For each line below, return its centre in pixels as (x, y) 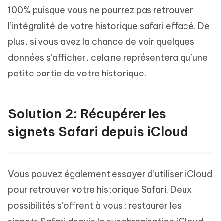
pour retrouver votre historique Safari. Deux (100, 189)
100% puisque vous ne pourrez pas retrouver (101, 10)
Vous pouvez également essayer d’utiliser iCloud (110, 174)
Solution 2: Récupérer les (87, 113)
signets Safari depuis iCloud (98, 131)
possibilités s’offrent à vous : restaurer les (95, 205)
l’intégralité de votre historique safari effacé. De (109, 26)
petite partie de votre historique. (77, 73)
